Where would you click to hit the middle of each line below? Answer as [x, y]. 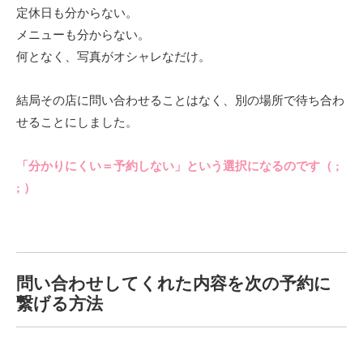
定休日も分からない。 [77, 13]
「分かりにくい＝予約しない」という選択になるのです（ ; [179, 166]
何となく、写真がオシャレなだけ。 [115, 56]
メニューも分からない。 [83, 34]
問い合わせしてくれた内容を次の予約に [174, 283]
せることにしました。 [79, 122]
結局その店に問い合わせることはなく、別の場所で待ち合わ [180, 100]
